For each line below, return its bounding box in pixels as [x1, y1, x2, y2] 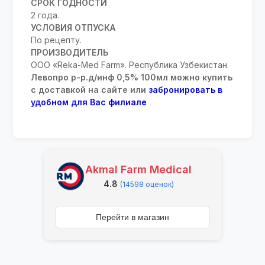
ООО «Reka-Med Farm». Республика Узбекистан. [31, 59, 230, 70]
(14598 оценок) [119, 180, 174, 189]
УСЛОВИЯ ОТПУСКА [31, 22, 116, 33]
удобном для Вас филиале [31, 96, 147, 107]
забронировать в [148, 84, 223, 95]
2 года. [31, 9, 60, 20]
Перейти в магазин [96, 212, 169, 222]
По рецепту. [31, 34, 82, 45]
